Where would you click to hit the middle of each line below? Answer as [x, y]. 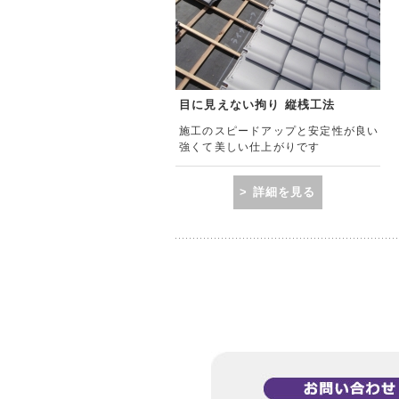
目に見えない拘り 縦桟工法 [257, 105]
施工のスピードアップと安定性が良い [279, 131]
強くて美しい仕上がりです [250, 147]
